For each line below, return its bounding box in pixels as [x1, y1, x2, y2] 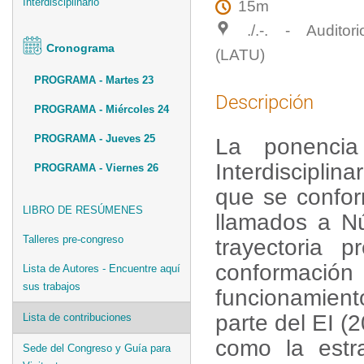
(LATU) [215, 45, 265, 63]
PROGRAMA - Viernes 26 [34, 161, 158, 174]
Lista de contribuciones [23, 310, 132, 323]
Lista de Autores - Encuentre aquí [23, 262, 180, 275]
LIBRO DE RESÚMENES [23, 203, 143, 216]
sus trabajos [23, 279, 80, 292]
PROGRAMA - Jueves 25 [34, 132, 155, 145]
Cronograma [46, 41, 115, 54]
